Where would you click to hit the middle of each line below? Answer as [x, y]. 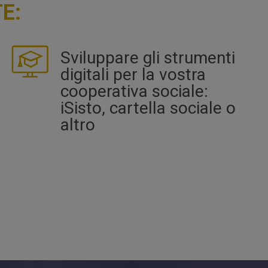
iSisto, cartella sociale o [148, 108]
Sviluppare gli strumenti [147, 58]
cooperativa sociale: [134, 92]
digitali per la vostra [133, 75]
